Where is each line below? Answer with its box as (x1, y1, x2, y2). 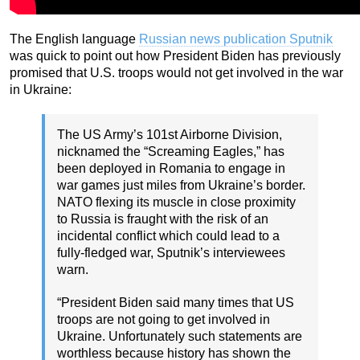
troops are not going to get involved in (57, 313, 270, 327)
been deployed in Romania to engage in (57, 162, 285, 176)
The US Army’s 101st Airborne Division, (57, 128, 282, 142)
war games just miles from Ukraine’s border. (57, 178, 305, 193)
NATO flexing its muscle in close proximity (57, 195, 296, 210)
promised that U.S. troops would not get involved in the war (10, 66, 343, 80)
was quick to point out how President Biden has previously (10, 49, 341, 63)
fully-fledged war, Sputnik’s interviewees (57, 246, 285, 260)
